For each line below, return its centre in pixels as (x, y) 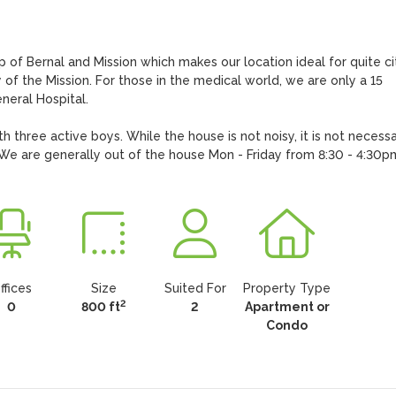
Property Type (287, 288)
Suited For (195, 288)
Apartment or (287, 307)
